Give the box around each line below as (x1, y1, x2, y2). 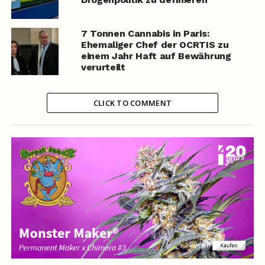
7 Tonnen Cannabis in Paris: (80, 28, 210, 40)
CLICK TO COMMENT (93, 98, 172, 109)
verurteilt (80, 62, 125, 73)
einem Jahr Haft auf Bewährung (80, 50, 231, 62)
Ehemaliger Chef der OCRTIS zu (80, 39, 229, 51)
